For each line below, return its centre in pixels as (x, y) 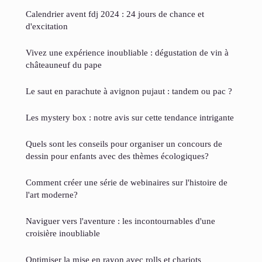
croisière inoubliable (63, 233)
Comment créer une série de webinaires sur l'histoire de (127, 182)
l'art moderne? (52, 195)
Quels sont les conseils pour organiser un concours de (124, 144)
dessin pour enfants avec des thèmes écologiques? (117, 156)
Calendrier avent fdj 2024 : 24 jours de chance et (115, 14)
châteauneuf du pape (64, 65)
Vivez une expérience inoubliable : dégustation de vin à (127, 53)
